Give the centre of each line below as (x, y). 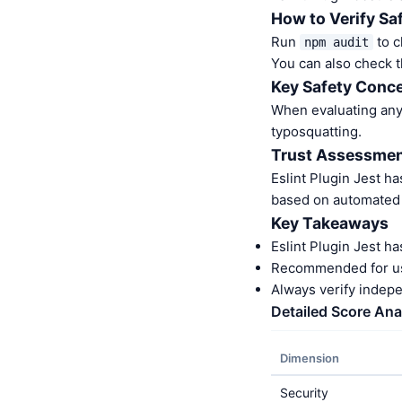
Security (304, 393)
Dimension (310, 358)
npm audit (336, 42)
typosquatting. (316, 131)
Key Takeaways (330, 223)
